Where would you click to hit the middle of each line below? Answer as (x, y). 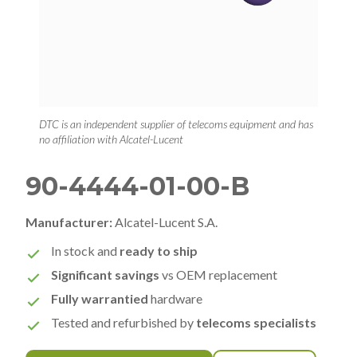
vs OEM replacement (218, 274)
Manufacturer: (69, 222)
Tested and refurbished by (124, 322)
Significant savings (105, 274)
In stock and (85, 250)
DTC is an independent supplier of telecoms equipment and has (176, 124)
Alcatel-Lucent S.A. (165, 222)
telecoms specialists (256, 322)
